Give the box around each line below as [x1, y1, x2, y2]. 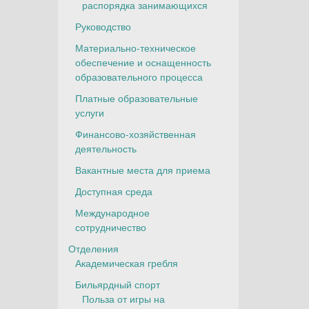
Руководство [74, 19, 131, 33]
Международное [74, 206, 150, 219]
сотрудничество [74, 220, 146, 234]
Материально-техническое [74, 41, 196, 54]
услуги [74, 106, 104, 119]
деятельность [74, 141, 137, 155]
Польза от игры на [81, 292, 165, 306]
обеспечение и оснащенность [74, 55, 211, 69]
